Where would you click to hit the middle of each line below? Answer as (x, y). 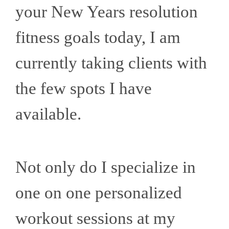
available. (52, 114)
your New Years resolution (107, 12)
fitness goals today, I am (98, 38)
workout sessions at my (95, 219)
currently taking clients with (111, 63)
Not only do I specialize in (106, 167)
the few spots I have (84, 89)
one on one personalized (99, 193)
